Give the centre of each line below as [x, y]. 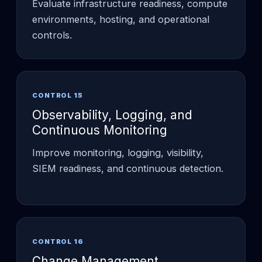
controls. [52, 35]
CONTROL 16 [58, 241]
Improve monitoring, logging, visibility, [118, 152]
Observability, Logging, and [112, 115]
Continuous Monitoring [100, 130]
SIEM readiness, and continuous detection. [128, 168]
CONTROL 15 [58, 95]
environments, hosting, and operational [121, 19]
